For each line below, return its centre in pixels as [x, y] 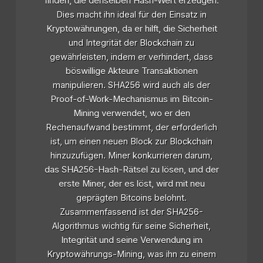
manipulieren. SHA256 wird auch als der [131, 85]
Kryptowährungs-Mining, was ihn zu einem [131, 254]
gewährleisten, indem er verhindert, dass [131, 57]
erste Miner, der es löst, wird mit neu [131, 184]
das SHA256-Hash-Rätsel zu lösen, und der [131, 170]
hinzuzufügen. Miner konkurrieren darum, [131, 156]
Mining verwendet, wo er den [131, 114]
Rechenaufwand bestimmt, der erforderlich [131, 128]
